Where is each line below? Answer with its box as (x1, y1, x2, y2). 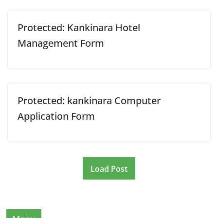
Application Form (18, 109, 95, 123)
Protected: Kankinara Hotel (18, 21, 140, 34)
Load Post (91, 163, 127, 174)
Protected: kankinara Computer (18, 94, 161, 107)
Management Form (18, 36, 104, 50)
